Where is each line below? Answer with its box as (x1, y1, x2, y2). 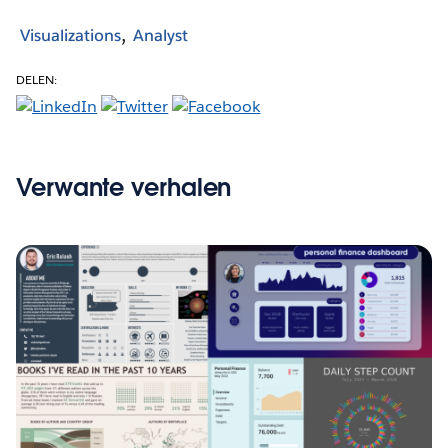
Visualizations (20, 24, 121, 46)
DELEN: (16, 71, 58, 89)
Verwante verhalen (16, 171, 232, 203)
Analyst (133, 24, 188, 46)
